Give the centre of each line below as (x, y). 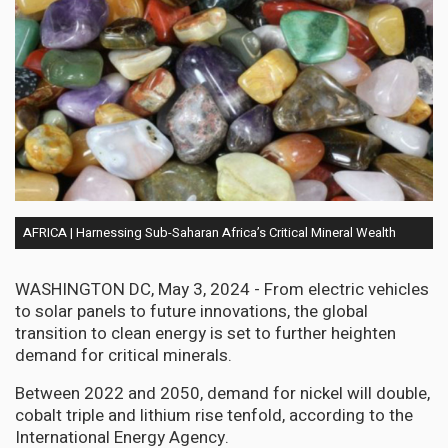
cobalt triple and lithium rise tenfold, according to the (214, 415)
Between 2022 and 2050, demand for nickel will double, (222, 393)
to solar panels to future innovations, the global (191, 311)
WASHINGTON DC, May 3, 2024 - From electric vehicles (222, 289)
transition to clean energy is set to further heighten (205, 333)
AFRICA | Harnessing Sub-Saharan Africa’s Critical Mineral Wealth (209, 232)
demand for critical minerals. (123, 355)
